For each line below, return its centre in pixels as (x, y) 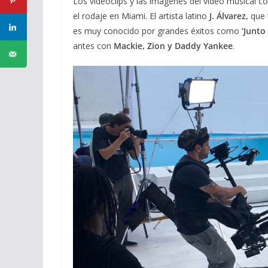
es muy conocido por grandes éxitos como (157, 31)
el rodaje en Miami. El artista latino (140, 16)
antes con (93, 45)
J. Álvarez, (228, 16)
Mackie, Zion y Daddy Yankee (173, 45)
